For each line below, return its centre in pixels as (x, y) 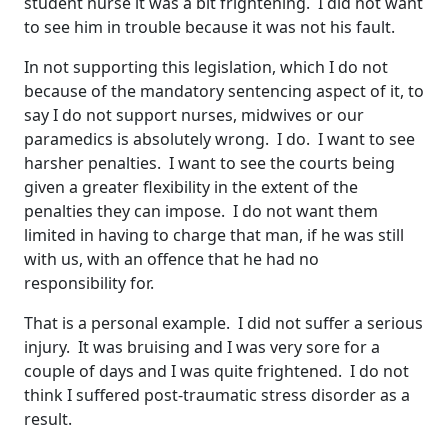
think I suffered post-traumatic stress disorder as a (217, 395)
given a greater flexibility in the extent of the (191, 187)
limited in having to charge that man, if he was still (214, 235)
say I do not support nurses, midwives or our (194, 115)
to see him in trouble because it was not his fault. (209, 27)
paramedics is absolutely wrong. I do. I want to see (219, 139)
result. (48, 419)
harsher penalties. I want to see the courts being (209, 163)
